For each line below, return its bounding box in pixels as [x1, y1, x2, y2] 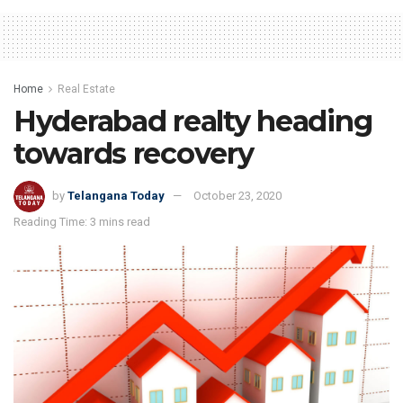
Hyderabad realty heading [13, 103, 372, 139]
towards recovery [13, 135, 254, 171]
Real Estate [58, 82, 115, 95]
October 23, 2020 [193, 189, 282, 203]
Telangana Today [67, 189, 165, 203]
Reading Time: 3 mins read [13, 215, 150, 229]
